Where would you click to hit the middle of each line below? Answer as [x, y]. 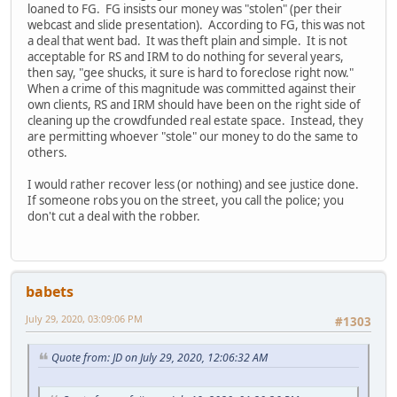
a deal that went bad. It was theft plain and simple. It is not [187, 40]
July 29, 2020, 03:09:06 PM [84, 318]
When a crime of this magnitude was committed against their [192, 88]
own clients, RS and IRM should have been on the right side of [194, 104]
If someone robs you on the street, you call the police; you [186, 200]
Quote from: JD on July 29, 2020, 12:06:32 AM [160, 358]
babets [50, 291]
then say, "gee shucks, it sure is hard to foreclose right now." [192, 72]
